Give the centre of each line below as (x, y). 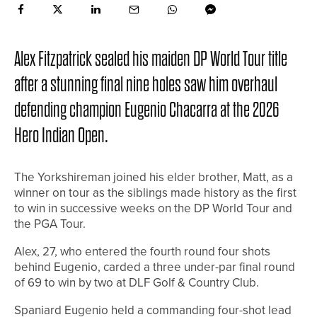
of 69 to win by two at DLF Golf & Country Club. (137, 283)
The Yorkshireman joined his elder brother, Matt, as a (154, 178)
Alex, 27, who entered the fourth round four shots (142, 252)
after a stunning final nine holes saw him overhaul (146, 85)
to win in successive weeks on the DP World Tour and (153, 209)
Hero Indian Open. (61, 136)
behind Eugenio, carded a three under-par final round (155, 267)
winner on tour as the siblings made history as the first (155, 193)
